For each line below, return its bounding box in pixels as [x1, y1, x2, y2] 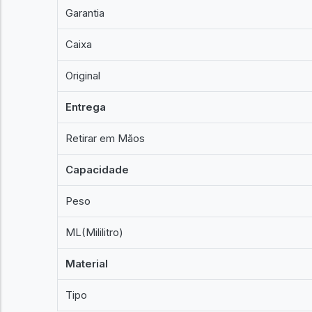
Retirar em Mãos [65, 132, 146, 145]
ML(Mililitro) [65, 226, 124, 239]
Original [65, 69, 101, 82]
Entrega [65, 100, 107, 114]
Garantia [65, 6, 105, 19]
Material [65, 257, 109, 270]
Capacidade [65, 163, 130, 176]
